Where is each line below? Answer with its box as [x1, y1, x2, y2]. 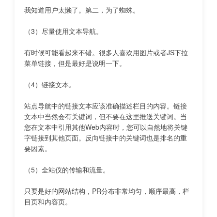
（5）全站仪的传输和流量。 [24, 165, 109, 174]
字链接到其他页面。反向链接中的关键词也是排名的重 [24, 133, 187, 142]
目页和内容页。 [24, 197, 72, 206]
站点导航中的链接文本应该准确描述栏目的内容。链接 [24, 101, 187, 110]
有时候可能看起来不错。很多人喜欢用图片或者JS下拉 [24, 47, 188, 57]
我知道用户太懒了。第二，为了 [24, 5, 119, 15]
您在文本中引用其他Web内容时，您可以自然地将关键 [24, 122, 187, 132]
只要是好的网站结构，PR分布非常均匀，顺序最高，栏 [24, 186, 189, 196]
